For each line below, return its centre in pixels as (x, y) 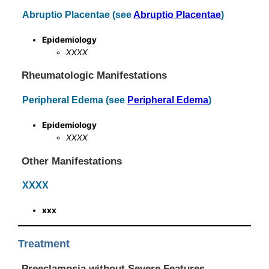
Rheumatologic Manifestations (95, 75)
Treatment (44, 243)
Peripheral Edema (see (75, 100)
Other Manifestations (72, 161)
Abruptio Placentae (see (78, 14)
